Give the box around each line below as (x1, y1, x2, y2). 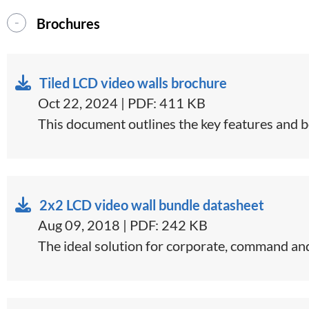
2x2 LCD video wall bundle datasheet (39, 196, 264, 213)
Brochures (37, 14, 100, 32)
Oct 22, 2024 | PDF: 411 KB (38, 94, 206, 111)
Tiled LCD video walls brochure (39, 74, 227, 91)
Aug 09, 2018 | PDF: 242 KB (38, 216, 208, 233)
